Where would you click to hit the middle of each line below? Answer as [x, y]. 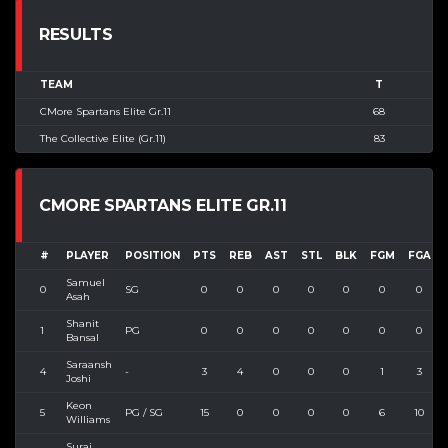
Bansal [82, 338]
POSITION [152, 256]
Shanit [82, 324]
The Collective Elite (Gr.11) [103, 139]
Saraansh [88, 365]
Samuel [85, 283]
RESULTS [76, 35]
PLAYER [87, 256]
